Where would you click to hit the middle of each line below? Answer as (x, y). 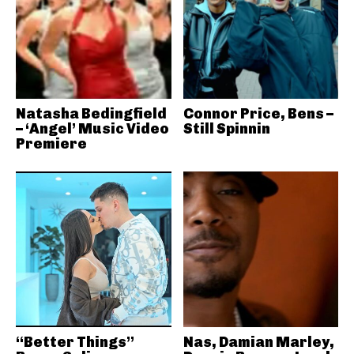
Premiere (51, 144)
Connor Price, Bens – (258, 114)
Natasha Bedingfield (91, 114)
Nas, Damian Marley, (258, 342)
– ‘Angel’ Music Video (92, 129)
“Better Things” (75, 342)
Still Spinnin (226, 129)
